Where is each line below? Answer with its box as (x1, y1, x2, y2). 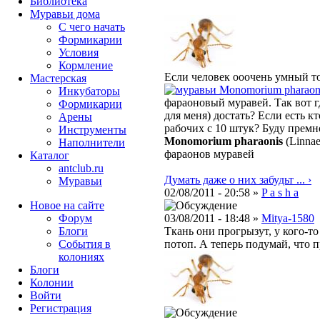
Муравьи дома (30, 8, 100, 20)
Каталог (30, 149, 69, 161)
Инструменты (59, 124, 126, 136)
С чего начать (59, 21, 125, 33)
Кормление (59, 59, 113, 71)
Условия (59, 46, 99, 59)
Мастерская (30, 72, 86, 84)
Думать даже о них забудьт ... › (164, 174, 311, 186)
